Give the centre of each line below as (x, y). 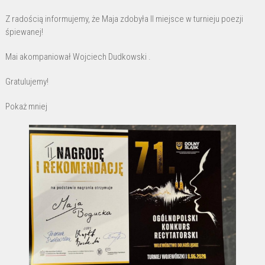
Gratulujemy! (27, 81)
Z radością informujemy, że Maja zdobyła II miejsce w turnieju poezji (124, 19)
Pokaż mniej (26, 106)
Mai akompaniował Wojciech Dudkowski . (78, 56)
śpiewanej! (24, 32)
